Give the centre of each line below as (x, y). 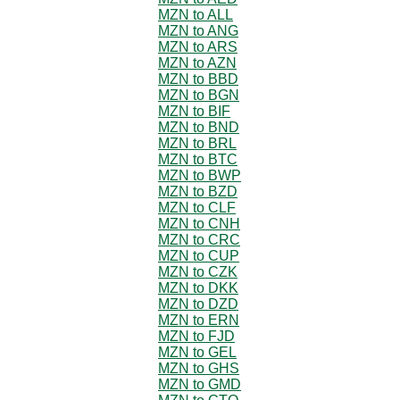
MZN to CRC (199, 239)
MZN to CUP (199, 255)
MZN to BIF (194, 111)
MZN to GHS (199, 368)
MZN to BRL (197, 143)
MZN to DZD (198, 304)
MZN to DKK (198, 287)
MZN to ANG (198, 30)
